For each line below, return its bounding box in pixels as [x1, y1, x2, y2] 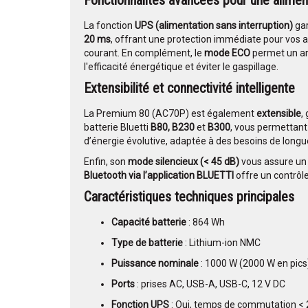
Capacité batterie [111, 217, 186, 228]
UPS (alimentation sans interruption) [135, 20, 293, 32]
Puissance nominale [111, 258, 199, 269]
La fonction [84, 20, 135, 32]
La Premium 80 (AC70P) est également [84, 108, 256, 120]
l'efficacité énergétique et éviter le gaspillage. [84, 61, 278, 73]
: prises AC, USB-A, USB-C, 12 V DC [137, 278, 285, 290]
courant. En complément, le [84, 47, 204, 59]
